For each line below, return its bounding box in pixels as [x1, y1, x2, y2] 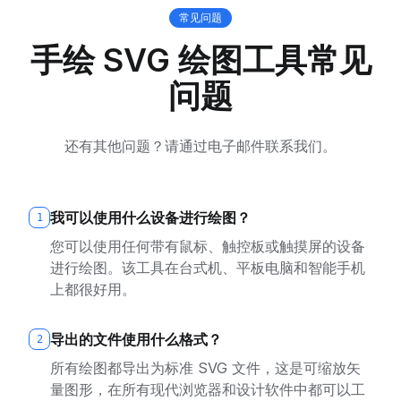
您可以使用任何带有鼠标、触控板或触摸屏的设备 [50, 237, 365, 255]
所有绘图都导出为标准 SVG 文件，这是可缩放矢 [50, 359, 361, 377]
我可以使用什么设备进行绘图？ [50, 209, 251, 226]
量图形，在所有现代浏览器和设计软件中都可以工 [50, 380, 365, 398]
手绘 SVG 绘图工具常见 [30, 40, 371, 80]
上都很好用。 [50, 280, 136, 298]
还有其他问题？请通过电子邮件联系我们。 [64, 137, 337, 155]
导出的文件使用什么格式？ [50, 330, 222, 348]
